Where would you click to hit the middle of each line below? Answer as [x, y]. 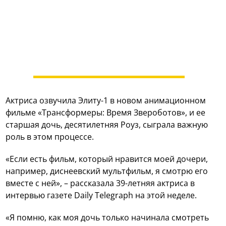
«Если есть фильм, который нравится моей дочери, [107, 159]
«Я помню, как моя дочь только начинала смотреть [107, 218]
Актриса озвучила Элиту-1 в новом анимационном [106, 101]
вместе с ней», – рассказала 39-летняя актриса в [100, 183]
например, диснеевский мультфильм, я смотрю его [107, 171]
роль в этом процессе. [50, 137]
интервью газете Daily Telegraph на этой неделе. [101, 195]
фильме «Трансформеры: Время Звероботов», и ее [106, 113]
